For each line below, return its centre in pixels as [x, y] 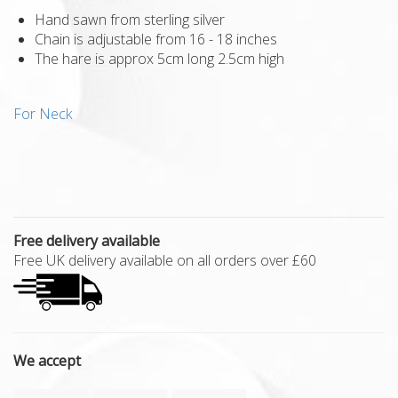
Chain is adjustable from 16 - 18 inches [156, 39]
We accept [47, 360]
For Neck [43, 113]
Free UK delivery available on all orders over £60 [165, 260]
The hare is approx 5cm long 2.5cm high [159, 58]
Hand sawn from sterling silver [130, 19]
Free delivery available [87, 240]
